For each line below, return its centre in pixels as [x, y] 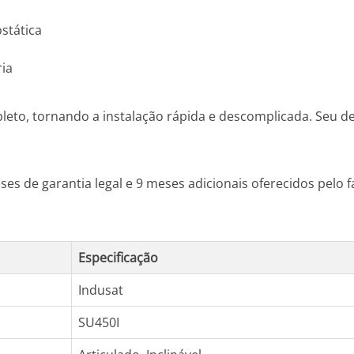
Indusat [101, 290]
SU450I [99, 322]
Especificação [118, 258]
